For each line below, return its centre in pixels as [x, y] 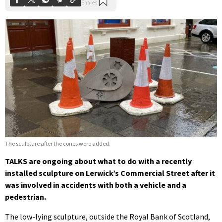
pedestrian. [26, 197]
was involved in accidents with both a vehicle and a [96, 185]
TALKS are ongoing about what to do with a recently [98, 161]
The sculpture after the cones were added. [58, 144]
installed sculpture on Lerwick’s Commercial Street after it [110, 173]
